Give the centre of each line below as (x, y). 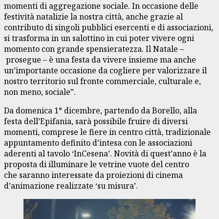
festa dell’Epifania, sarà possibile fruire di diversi (96, 121)
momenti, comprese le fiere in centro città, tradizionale (107, 132)
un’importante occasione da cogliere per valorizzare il (105, 70)
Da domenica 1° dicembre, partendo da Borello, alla (100, 110)
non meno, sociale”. (41, 92)
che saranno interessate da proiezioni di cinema (93, 175)
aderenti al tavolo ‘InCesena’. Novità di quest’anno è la (105, 153)
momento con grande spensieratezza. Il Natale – (94, 49)
